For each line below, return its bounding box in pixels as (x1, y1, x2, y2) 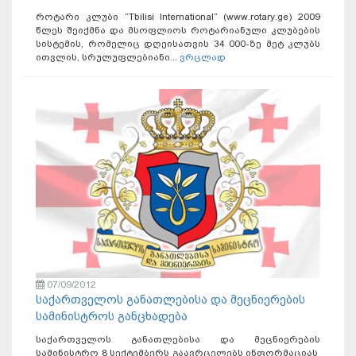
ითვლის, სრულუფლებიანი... (36, 51, 180, 63)
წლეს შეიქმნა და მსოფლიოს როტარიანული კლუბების (36, 24, 320, 36)
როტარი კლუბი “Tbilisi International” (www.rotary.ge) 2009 (36, 10, 320, 22)
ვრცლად (180, 51, 226, 63)
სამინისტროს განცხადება (36, 309, 188, 324)
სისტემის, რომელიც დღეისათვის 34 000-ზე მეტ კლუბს (36, 37, 320, 49)
